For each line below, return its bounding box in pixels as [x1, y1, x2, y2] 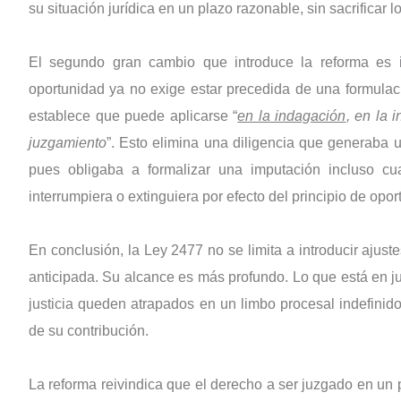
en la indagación [237, 108, 346, 124]
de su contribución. [29, 323, 149, 339]
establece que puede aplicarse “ [29, 108, 238, 124]
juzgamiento [29, 135, 107, 151]
